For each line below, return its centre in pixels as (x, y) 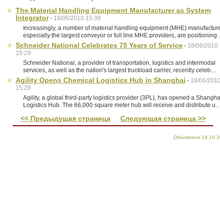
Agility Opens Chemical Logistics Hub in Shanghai (100, 80)
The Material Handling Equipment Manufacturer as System (113, 10)
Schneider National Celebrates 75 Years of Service (99, 45)
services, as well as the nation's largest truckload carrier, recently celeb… (120, 70)
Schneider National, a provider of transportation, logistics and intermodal (119, 63)
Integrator (32, 18)
